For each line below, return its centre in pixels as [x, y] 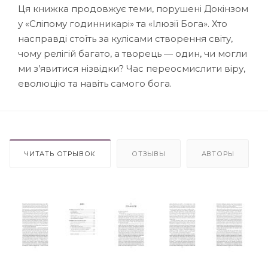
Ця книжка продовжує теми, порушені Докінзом [133, 8]
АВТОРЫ [218, 153]
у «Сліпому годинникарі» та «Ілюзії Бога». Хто [123, 23]
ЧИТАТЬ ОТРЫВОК [60, 153]
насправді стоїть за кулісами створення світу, [125, 38]
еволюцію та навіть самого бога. [95, 83]
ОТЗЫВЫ [149, 153]
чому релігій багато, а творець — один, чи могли [133, 53]
